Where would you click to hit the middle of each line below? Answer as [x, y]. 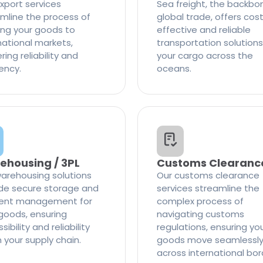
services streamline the [208, 188]
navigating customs [200, 214]
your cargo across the [205, 55]
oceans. [174, 68]
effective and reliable [204, 30]
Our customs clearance [208, 175]
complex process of [200, 201]
